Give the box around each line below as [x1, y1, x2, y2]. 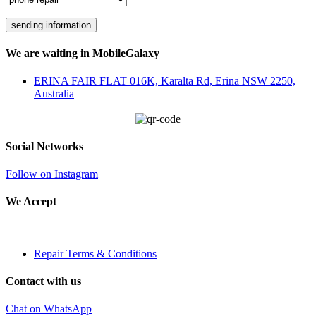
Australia [34, 87, 74, 100]
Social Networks [6, 140, 83, 152]
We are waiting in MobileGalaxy [6, 47, 159, 60]
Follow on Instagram [6, 168, 98, 181]
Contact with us [6, 275, 81, 287]
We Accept [6, 195, 56, 208]
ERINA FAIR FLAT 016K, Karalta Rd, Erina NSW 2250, [34, 75, 296, 87]
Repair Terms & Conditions [34, 247, 157, 260]
